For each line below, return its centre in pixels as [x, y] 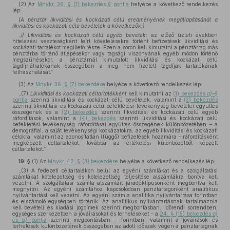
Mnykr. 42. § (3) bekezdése [83, 161]
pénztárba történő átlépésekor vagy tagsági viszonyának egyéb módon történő [115, 53]
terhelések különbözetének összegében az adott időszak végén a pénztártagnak [115, 226]
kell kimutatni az [150, 93]
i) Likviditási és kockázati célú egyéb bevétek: [84, 35]
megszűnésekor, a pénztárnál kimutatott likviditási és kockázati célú [115, 60]
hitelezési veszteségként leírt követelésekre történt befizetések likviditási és [115, 41]
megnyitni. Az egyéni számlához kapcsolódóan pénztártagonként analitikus [115, 189]
